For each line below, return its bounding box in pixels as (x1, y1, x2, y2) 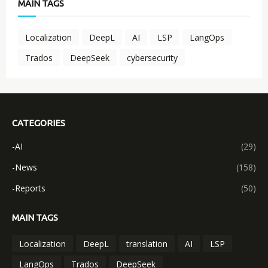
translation (126, 237, 167, 249)
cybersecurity (127, 51, 178, 63)
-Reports (12, 182, 45, 194)
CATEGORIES (12, 118, 65, 129)
